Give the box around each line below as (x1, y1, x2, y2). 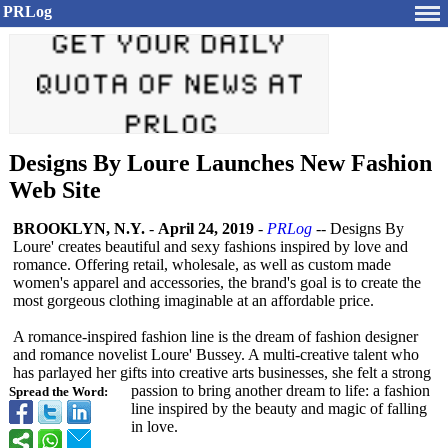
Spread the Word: (9, 385, 108, 399)
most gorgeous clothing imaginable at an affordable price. (13, 292, 374, 309)
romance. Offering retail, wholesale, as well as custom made (13, 256, 391, 273)
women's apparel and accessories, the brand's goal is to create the (13, 274, 421, 291)
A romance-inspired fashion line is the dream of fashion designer (13, 328, 418, 345)
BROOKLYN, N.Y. (13, 220, 145, 237)
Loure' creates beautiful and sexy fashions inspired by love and (13, 238, 408, 255)
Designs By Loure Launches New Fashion (9, 150, 432, 176)
